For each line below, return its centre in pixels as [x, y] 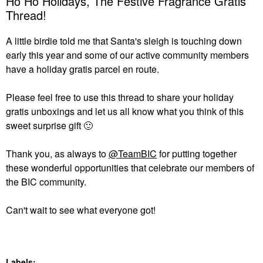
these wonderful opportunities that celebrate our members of [130, 168]
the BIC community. [46, 182]
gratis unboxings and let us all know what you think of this [125, 111]
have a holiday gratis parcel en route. [82, 69]
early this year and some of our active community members [127, 55]
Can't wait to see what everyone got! [81, 210]
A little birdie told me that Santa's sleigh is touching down [124, 41]
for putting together [197, 154]
